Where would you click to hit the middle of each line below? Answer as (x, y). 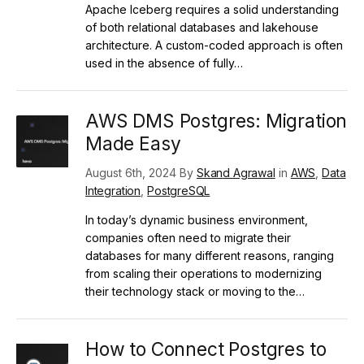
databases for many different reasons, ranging (210, 255)
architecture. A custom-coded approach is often (214, 45)
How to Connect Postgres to (206, 349)
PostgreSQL (179, 190)
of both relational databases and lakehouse (202, 27)
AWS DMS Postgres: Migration (217, 121)
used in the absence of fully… (164, 63)
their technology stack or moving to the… (195, 291)
